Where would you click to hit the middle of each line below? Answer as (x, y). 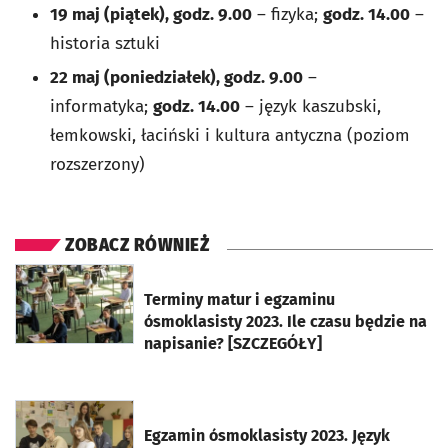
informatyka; (101, 106)
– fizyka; (287, 14)
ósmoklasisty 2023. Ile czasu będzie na (285, 321)
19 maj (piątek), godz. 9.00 (151, 14)
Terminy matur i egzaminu (239, 299)
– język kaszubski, (310, 106)
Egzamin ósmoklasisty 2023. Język (267, 435)
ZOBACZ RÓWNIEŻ (137, 245)
